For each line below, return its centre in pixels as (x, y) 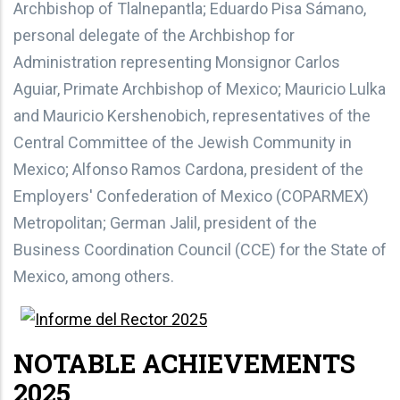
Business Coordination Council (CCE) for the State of (200, 249)
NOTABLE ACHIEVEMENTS (184, 363)
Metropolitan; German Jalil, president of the (165, 222)
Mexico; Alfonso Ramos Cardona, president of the (188, 169)
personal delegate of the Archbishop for (154, 35)
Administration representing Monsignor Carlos (177, 62)
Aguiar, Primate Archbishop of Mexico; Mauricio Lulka (200, 88)
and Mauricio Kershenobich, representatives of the (192, 115)
